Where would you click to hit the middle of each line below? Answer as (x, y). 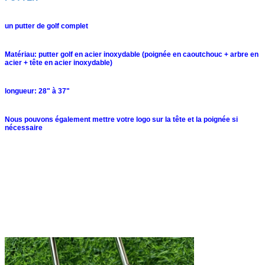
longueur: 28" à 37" (37, 91)
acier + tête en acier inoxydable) (59, 62)
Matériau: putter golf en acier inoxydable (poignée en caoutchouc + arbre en (132, 54)
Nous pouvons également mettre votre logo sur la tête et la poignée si (121, 119)
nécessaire (24, 127)
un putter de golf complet (46, 26)
